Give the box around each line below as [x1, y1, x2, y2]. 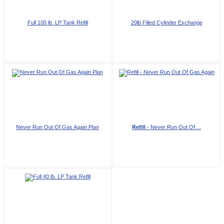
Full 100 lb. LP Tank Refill [27, 19, 88, 25]
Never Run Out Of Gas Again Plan [16, 123, 99, 130]
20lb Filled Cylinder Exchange [130, 19, 202, 25]
